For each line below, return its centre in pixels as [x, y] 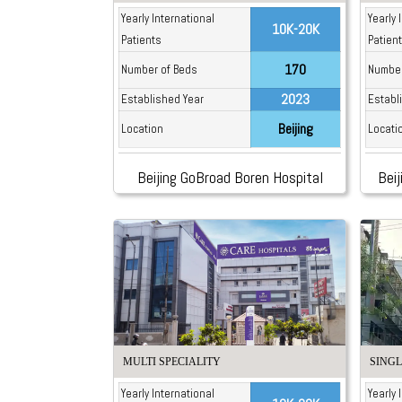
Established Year [162, 100]
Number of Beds [159, 70]
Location [142, 129]
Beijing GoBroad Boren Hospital [230, 178]
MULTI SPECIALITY [171, 361]
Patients [141, 40]
